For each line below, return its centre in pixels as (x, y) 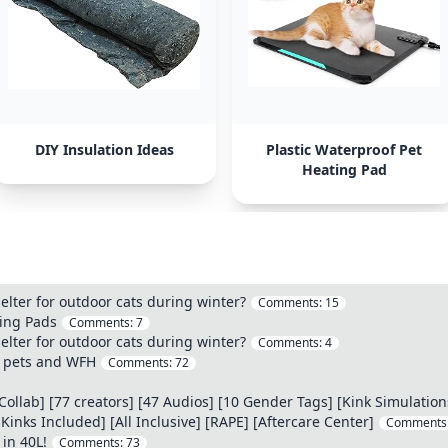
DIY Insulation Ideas (104, 149)
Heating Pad (344, 169)
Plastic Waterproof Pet (344, 149)
